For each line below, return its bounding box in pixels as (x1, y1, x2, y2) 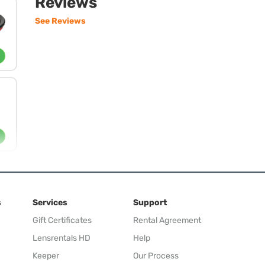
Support (133, 198, 167, 208)
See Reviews (35, 16, 86, 26)
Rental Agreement (133, 215, 201, 225)
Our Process (133, 251, 179, 261)
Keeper (33, 251, 59, 261)
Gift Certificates (33, 215, 92, 225)
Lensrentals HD (33, 233, 91, 243)
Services (33, 198, 67, 208)
